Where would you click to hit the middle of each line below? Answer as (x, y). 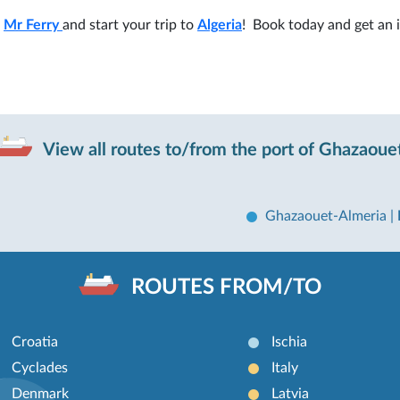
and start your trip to (130, 25)
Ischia (289, 342)
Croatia (35, 342)
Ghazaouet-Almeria (328, 216)
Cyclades (40, 368)
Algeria (220, 25)
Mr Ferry (31, 25)
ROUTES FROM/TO (226, 287)
